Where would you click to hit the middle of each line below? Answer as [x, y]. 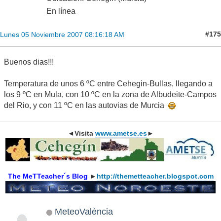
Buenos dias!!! [29, 62]
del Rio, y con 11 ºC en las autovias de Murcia [86, 105]
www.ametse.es [121, 133]
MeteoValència [84, 212]
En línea [61, 11]
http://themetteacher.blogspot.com [155, 176]
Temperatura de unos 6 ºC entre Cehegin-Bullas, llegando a [108, 83]
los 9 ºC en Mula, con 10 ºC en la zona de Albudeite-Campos [110, 94]
